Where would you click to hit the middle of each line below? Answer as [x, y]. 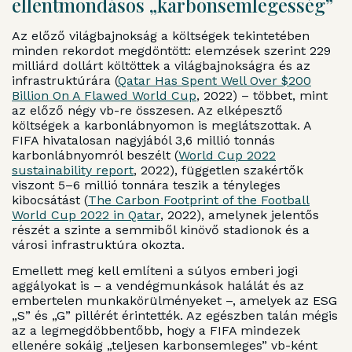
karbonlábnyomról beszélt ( [95, 155]
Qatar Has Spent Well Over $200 [214, 80]
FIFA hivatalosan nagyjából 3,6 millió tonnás [143, 140]
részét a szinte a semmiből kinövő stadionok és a [161, 229]
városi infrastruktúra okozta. [98, 244]
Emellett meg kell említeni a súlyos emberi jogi [155, 271]
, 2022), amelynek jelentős [240, 214]
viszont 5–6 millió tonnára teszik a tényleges [146, 185]
